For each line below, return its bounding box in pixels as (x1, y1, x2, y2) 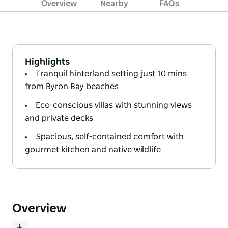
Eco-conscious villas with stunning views (36, 101, 192, 109)
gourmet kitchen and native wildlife (25, 145, 161, 154)
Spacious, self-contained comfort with (36, 132, 184, 141)
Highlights (25, 57, 70, 67)
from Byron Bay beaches (25, 82, 119, 91)
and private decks (25, 113, 93, 122)
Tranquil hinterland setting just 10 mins (36, 69, 187, 78)
